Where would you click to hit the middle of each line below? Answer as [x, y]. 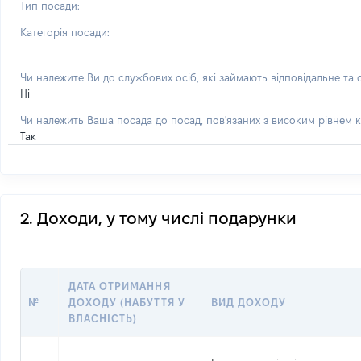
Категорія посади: [65, 32]
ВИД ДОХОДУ [249, 302]
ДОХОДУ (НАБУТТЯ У [127, 302]
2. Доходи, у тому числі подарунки [158, 218]
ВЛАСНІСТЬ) [103, 318]
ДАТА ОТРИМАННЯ [120, 286]
